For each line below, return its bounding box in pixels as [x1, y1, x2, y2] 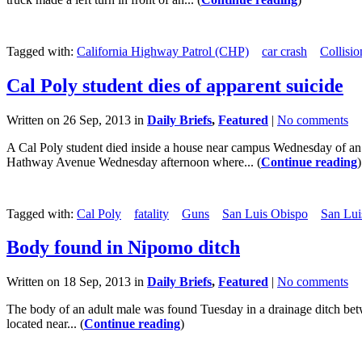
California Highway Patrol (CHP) [77, 44, 249, 58]
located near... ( [6, 317, 84, 331]
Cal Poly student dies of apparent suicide [6, 74, 343, 96]
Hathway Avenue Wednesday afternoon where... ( [6, 154, 261, 169]
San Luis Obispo [222, 206, 308, 221]
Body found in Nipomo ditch [6, 237, 240, 259]
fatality [134, 206, 169, 221]
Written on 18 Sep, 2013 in [6, 275, 147, 289]
